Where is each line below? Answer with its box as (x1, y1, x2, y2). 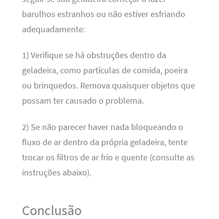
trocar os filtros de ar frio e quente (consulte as (22, 152, 195, 163)
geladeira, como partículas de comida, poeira (22, 65, 188, 76)
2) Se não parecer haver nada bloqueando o (22, 121, 183, 132)
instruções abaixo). (22, 167, 91, 178)
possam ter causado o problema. (22, 95, 144, 107)
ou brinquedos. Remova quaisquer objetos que (22, 80, 195, 91)
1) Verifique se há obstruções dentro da (22, 50, 166, 61)
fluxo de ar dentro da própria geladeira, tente (22, 136, 188, 148)
